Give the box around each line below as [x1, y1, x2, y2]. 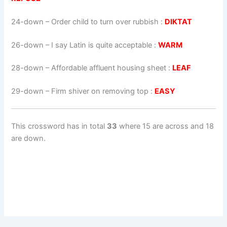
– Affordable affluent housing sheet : [44, 63, 173, 73]
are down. [11, 134, 46, 143]
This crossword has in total [11, 122, 107, 131]
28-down [11, 63, 44, 73]
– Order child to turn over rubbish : [44, 17, 165, 26]
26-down [11, 40, 44, 50]
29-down [11, 87, 44, 96]
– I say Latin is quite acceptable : [44, 40, 159, 50]
